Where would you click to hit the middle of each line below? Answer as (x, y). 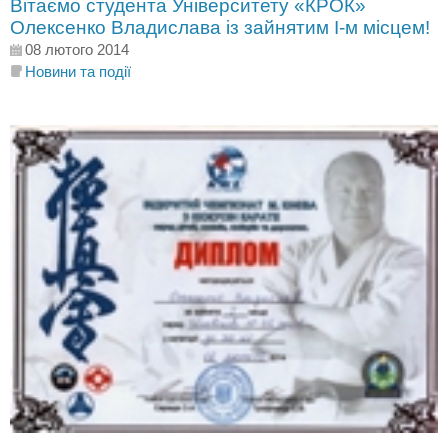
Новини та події (78, 72)
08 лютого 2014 (77, 50)
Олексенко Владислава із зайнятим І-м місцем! (220, 28)
